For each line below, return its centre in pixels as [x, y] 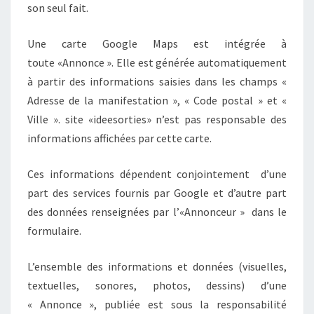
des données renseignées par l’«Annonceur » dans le [157, 211]
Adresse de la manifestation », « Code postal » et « [157, 100]
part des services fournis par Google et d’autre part [157, 192]
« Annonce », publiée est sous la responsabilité [157, 304]
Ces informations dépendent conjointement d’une [157, 173]
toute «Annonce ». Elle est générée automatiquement [157, 62]
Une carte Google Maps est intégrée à [157, 43]
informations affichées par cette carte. [120, 138]
